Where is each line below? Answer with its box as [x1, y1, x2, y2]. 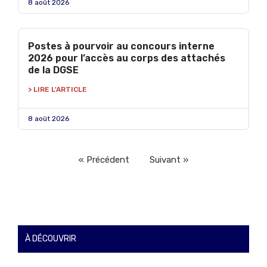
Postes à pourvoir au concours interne [28, 41, 215, 52]
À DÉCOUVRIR [25, 234, 76, 244]
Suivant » [150, 154, 188, 165]
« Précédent [79, 154, 129, 165]
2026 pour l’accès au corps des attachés [28, 52, 225, 64]
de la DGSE [28, 64, 79, 76]
